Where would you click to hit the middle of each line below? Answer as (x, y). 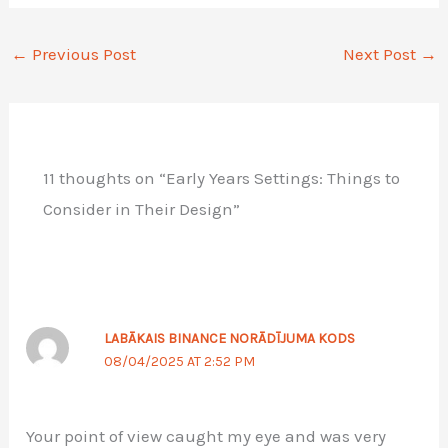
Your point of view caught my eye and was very (206, 435)
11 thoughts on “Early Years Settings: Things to (222, 177)
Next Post (381, 53)
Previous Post (82, 53)
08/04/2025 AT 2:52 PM (179, 361)
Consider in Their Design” (142, 208)
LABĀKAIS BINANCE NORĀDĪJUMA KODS (229, 338)
